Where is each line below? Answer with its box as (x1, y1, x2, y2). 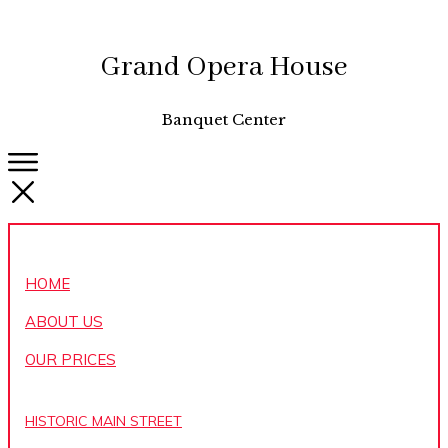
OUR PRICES (25, 350, 116, 370)
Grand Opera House (100, 50, 348, 86)
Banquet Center (162, 110, 286, 130)
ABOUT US (25, 312, 103, 332)
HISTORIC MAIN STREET (25, 412, 182, 431)
